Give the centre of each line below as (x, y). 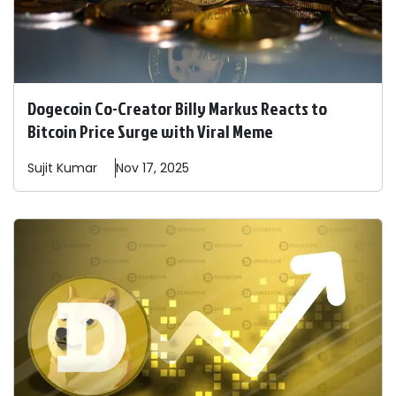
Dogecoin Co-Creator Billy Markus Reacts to (177, 108)
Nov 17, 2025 (152, 168)
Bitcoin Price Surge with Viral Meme (150, 131)
